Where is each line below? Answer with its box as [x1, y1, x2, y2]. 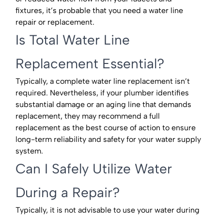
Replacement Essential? [15, 55, 164, 72]
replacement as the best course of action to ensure [15, 123, 196, 133]
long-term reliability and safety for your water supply [15, 135, 201, 144]
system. [15, 146, 43, 156]
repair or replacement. [15, 17, 94, 27]
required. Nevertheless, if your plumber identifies [15, 88, 189, 98]
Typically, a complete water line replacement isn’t [15, 77, 190, 86]
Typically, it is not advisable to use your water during [15, 205, 200, 215]
